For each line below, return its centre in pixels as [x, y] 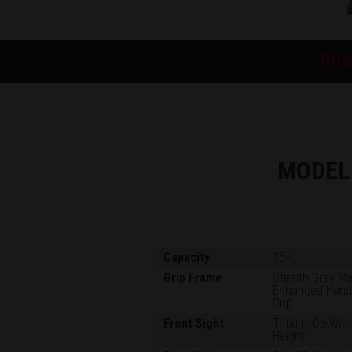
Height [289, 336]
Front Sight [194, 324]
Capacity [187, 258]
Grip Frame [193, 278]
